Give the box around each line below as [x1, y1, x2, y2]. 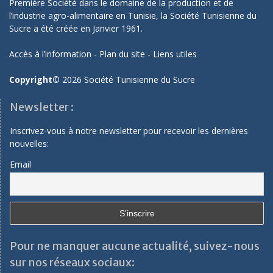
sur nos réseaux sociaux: [10, 255, 135, 269]
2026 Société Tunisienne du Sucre [60, 74, 195, 86]
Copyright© [9, 74, 60, 86]
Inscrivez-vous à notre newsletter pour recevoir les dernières [10, 125, 248, 137]
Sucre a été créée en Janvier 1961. [9, 23, 143, 35]
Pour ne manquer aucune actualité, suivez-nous [10, 238, 260, 253]
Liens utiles [153, 48, 197, 60]
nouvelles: [10, 138, 49, 150]
